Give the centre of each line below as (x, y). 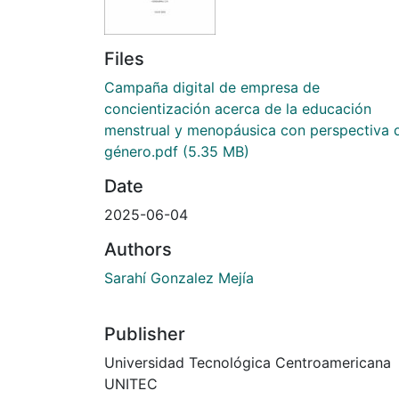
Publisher (145, 334)
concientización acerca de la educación (238, 109)
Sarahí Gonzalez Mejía (179, 278)
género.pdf (141, 152)
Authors (138, 250)
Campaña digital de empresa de (212, 88)
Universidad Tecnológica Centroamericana (248, 363)
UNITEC (131, 384)
